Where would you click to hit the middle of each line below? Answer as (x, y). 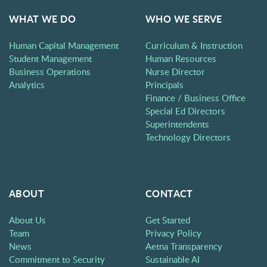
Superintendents (177, 124)
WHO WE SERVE (184, 19)
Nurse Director (175, 72)
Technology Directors (188, 137)
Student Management (50, 59)
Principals (164, 85)
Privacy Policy (173, 233)
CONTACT (169, 194)
